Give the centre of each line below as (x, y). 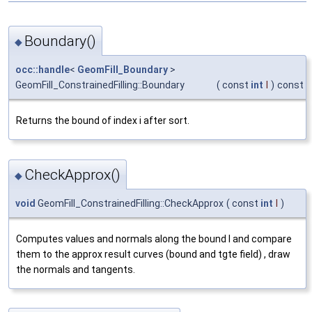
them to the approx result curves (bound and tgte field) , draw (153, 254)
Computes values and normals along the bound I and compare (154, 239)
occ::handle (42, 70)
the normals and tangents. (76, 269)
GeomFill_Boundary (123, 70)
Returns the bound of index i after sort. (103, 121)
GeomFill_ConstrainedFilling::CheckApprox (130, 203)
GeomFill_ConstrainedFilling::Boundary (100, 85)
